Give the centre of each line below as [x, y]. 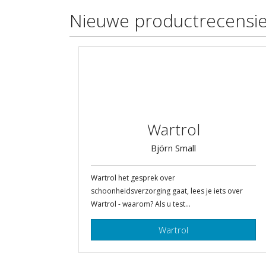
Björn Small [173, 148]
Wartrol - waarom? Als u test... [141, 204]
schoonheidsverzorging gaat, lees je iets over [167, 191]
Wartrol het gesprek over [133, 178]
